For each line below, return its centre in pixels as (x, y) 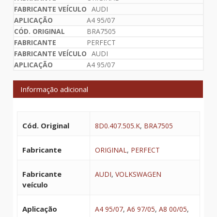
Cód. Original (46, 125)
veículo (35, 184)
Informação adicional (54, 89)
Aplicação (39, 209)
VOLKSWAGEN (138, 174)
